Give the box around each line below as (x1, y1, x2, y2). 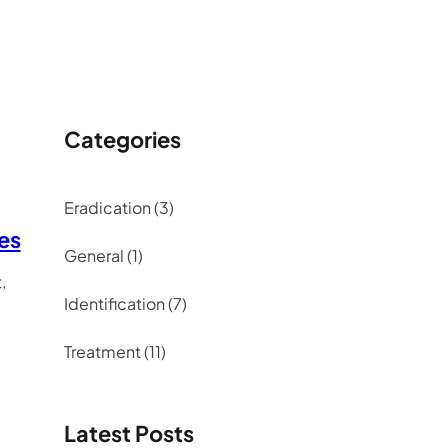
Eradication (64, 197, 151, 219)
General (64, 245, 124, 267)
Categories (64, 125, 181, 154)
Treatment (64, 341, 141, 363)
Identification (64, 293, 165, 315)
